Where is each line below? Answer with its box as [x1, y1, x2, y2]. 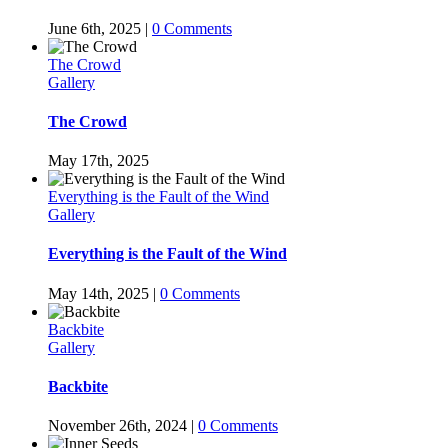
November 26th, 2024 [48, 417, 187, 435]
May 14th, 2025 [48, 284, 149, 302]
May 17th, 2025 [48, 152, 149, 170]
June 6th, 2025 [48, 19, 141, 37]
